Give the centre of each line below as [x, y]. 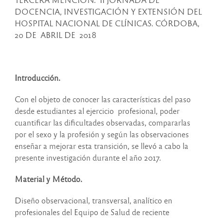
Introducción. [37, 78]
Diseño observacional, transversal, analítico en [93, 200]
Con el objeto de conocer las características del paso [103, 99]
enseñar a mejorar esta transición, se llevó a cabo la [101, 146]
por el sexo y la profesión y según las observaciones [102, 134]
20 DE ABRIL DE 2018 [55, 35]
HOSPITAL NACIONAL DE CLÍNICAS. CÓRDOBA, [107, 23]
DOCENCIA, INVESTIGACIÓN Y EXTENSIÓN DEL [108, 12]
